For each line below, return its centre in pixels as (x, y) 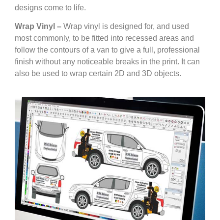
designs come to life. (50, 7)
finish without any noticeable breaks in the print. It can (107, 62)
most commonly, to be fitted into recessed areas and (104, 38)
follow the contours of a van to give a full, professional (107, 50)
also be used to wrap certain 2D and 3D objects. (98, 74)
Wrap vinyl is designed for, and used (125, 27)
